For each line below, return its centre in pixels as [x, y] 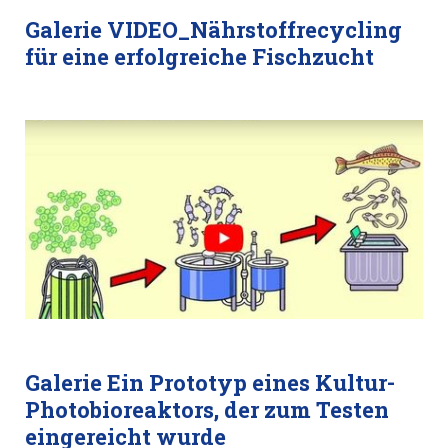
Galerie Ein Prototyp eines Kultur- [210, 382]
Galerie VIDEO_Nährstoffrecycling [213, 29]
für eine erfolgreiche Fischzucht [199, 56]
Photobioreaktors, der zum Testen [207, 409]
